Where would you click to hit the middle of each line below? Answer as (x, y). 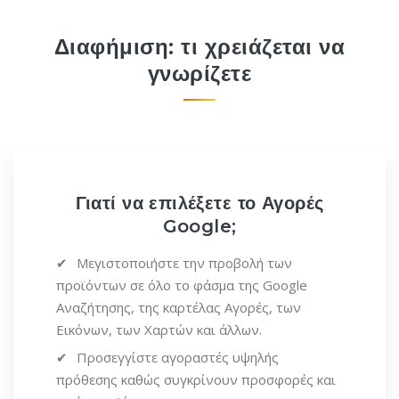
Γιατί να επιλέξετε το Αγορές (199, 203)
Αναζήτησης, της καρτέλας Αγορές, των (179, 308)
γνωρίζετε (199, 73)
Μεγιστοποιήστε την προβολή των (184, 263)
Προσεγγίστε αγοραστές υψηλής (177, 358)
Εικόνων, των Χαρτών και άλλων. (159, 330)
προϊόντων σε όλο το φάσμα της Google (182, 285)
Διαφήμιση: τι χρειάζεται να (199, 46)
